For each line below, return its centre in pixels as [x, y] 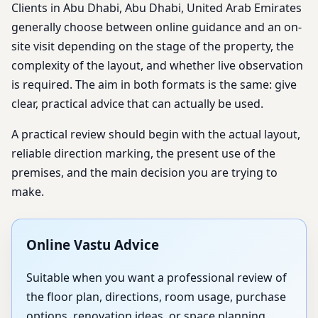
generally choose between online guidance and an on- [157, 27]
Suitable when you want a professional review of [157, 278]
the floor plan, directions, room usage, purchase [156, 297]
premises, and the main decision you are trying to [144, 172]
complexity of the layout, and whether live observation [157, 65]
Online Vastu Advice [93, 244]
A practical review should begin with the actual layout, [156, 134]
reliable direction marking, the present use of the [143, 153]
